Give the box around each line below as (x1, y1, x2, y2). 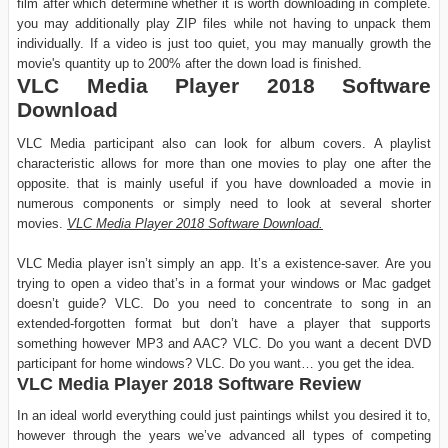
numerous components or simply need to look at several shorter (17, 196, 431, 212)
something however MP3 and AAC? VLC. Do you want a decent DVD (17, 336, 431, 352)
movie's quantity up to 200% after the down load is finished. (17, 55, 362, 71)
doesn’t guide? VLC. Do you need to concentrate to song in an (17, 296, 431, 312)
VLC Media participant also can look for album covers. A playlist (17, 136, 431, 152)
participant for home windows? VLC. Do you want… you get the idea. (17, 356, 419, 372)
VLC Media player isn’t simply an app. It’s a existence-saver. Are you (17, 256, 431, 272)
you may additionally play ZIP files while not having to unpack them (17, 15, 431, 31)
